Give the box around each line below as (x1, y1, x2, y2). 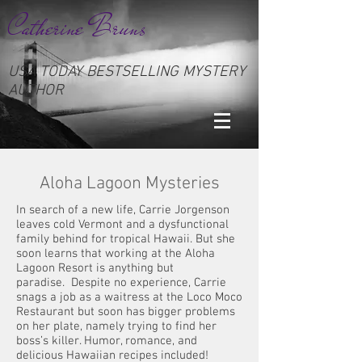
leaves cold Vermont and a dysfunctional (16, 217, 229, 232)
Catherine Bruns (8, 8, 146, 47)
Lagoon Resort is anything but (16, 261, 174, 276)
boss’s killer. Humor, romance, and (16, 334, 197, 348)
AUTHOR (8, 82, 64, 100)
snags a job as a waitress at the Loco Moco (16, 290, 242, 305)
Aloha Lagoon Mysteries (39, 173, 220, 195)
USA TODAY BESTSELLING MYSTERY (8, 63, 246, 82)
